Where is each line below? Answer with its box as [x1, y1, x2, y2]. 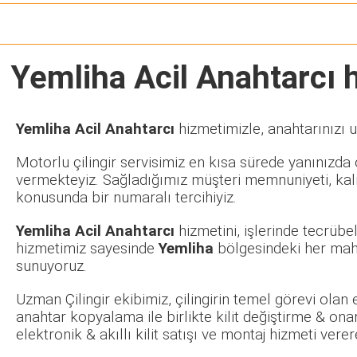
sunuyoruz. [16, 257, 87, 276]
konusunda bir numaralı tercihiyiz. [16, 189, 237, 207]
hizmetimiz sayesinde [16, 240, 159, 258]
